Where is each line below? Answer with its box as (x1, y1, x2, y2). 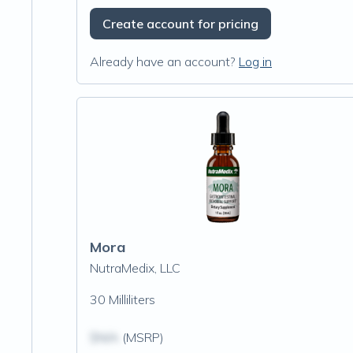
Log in (239, 54, 272, 69)
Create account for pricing (102, 16, 258, 32)
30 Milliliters (90, 292, 155, 307)
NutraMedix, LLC (90, 260, 180, 276)
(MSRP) (119, 329, 164, 345)
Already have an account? (90, 54, 236, 69)
